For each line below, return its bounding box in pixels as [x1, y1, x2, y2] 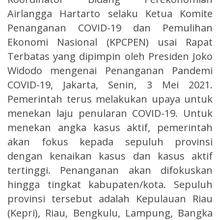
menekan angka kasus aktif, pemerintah [7, 120, 213, 134]
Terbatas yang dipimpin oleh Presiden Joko [7, 49, 213, 63]
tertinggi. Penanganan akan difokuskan [7, 163, 213, 177]
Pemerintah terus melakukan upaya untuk [7, 92, 213, 106]
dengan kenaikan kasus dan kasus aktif [7, 149, 213, 163]
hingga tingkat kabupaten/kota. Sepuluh [7, 177, 213, 191]
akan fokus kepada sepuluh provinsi [7, 135, 213, 148]
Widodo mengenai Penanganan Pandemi [7, 63, 213, 77]
